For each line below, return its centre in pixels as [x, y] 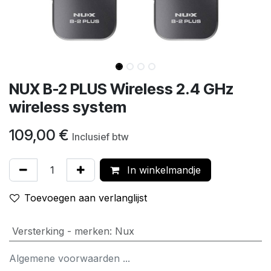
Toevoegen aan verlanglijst [86, 198]
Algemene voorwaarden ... [71, 258]
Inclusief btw [100, 136]
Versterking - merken [60, 231]
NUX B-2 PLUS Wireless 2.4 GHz [121, 89]
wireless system [68, 107]
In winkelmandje [162, 170]
